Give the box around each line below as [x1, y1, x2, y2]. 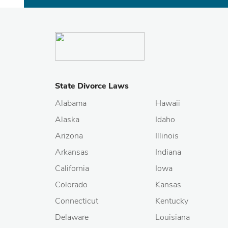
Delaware [55, 212, 89, 223]
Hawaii [155, 98, 180, 109]
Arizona [55, 130, 83, 141]
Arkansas [55, 147, 89, 158]
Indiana [155, 147, 181, 158]
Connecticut [55, 195, 98, 207]
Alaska [55, 114, 79, 125]
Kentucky [155, 195, 188, 207]
